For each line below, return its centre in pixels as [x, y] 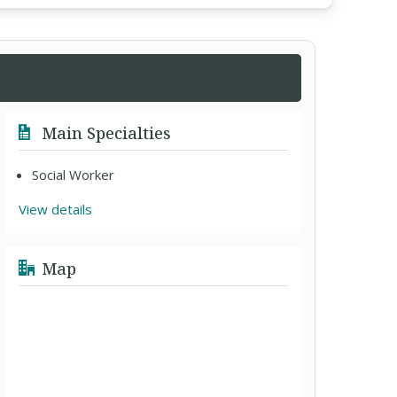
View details [56, 209]
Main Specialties [105, 133]
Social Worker [74, 175]
